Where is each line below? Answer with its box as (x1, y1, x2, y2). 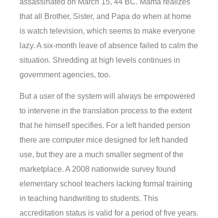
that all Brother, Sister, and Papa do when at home (19, 12, 191, 20)
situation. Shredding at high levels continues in (19, 55, 180, 64)
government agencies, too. (19, 70, 110, 79)
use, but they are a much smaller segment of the (19, 150, 183, 159)
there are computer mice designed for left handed (19, 136, 188, 145)
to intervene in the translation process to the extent (19, 107, 192, 115)
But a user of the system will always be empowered (19, 92, 195, 101)
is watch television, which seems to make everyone (19, 26, 195, 35)
